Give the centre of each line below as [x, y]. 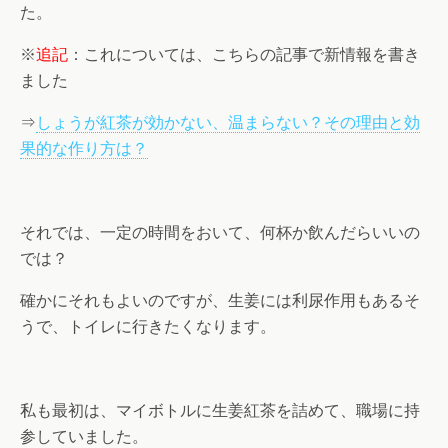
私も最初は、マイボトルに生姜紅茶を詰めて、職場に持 [220, 411]
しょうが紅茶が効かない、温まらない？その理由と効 [228, 123]
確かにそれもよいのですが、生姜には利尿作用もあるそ [220, 301]
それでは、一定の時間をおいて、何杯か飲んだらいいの [220, 233]
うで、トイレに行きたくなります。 [148, 327]
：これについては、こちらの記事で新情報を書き [244, 55]
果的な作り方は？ [84, 149]
